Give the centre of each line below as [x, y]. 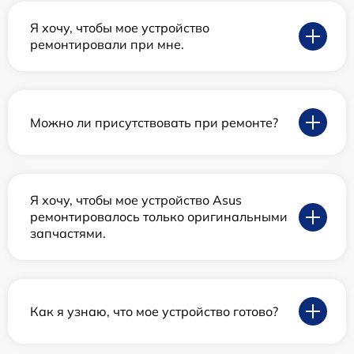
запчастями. [68, 233]
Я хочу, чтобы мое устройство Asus [136, 200]
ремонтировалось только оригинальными [159, 217]
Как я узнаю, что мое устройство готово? [154, 311]
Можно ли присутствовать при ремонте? [154, 122]
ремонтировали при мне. [107, 45]
